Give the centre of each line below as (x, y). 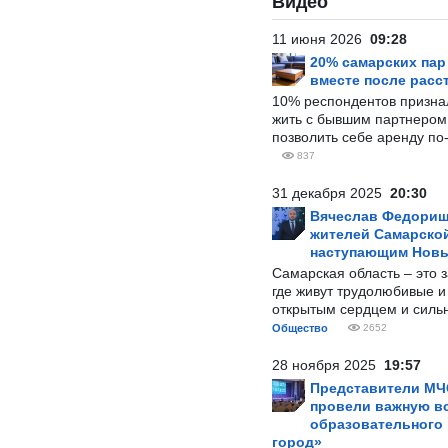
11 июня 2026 (321, 39)
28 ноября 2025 (328, 365)
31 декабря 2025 (331, 193)
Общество (300, 328)
